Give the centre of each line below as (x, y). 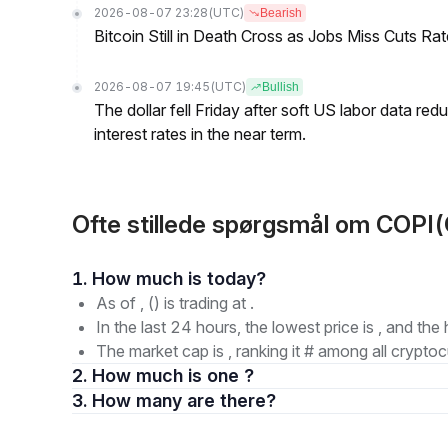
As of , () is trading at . (175, 303)
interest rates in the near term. (200, 134)
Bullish (280, 87)
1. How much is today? (236, 278)
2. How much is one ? (173, 375)
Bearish (281, 13)
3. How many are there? (231, 400)
